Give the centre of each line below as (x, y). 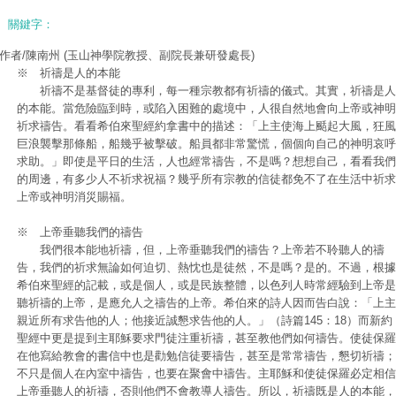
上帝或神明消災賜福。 (74, 197)
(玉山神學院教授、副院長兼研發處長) (159, 55)
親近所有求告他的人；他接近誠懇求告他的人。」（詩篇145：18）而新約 (205, 320)
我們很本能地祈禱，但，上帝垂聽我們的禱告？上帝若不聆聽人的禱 (201, 250)
